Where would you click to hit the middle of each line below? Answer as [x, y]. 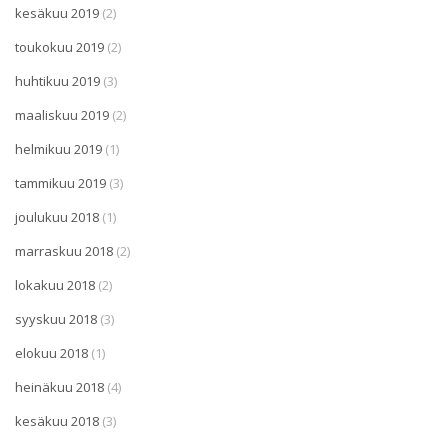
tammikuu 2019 [60, 182]
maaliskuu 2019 [62, 114]
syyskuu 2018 [56, 318]
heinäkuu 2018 [59, 386]
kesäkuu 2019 [57, 12]
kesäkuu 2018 [57, 420]
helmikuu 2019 [58, 148]
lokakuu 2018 [55, 284]
